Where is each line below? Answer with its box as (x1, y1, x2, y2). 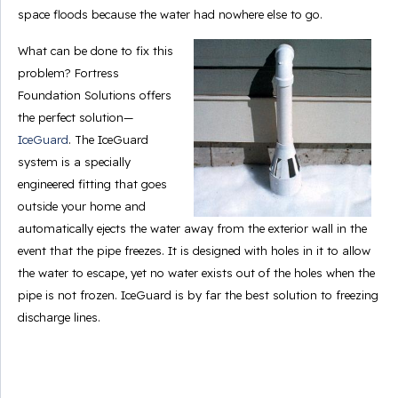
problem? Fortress (18, 66, 119, 80)
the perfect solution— (18, 110, 133, 124)
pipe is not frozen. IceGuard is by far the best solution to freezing (18, 288, 378, 302)
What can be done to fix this (18, 44, 173, 58)
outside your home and (18, 199, 146, 213)
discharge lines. (18, 310, 100, 324)
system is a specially (18, 155, 131, 169)
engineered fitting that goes (18, 177, 167, 191)
